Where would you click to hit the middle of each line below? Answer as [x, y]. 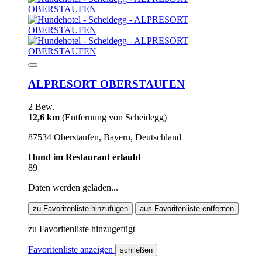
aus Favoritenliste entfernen [187, 209]
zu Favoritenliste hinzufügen [80, 209]
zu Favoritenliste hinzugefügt [82, 229]
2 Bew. [41, 107]
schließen [136, 250]
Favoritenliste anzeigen [72, 250]
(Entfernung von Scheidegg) [114, 118]
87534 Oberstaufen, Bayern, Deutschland [105, 137]
